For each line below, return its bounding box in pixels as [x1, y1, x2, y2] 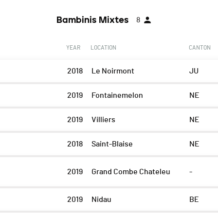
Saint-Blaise [91, 140, 133, 148]
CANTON [188, 45, 211, 51]
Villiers [91, 116, 115, 124]
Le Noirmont [91, 67, 134, 75]
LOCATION [90, 45, 116, 51]
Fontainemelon [91, 91, 143, 100]
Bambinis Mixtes [56, 15, 128, 26]
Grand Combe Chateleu [91, 168, 170, 176]
